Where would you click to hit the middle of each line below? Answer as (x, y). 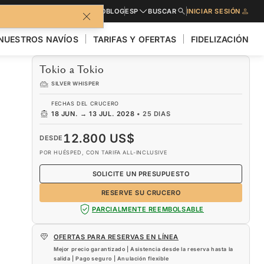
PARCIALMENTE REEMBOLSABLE (148, 209)
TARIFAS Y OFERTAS (135, 39)
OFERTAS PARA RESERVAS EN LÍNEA (116, 237)
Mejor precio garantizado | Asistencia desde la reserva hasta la (143, 249)
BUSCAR (162, 11)
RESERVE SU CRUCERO (141, 192)
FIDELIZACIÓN (220, 39)
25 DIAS (157, 113)
